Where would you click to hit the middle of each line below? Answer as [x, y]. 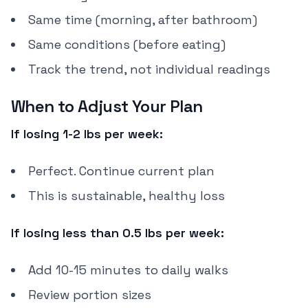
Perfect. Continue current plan [121, 171]
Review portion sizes [90, 295]
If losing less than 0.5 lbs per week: [118, 233]
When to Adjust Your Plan [107, 106]
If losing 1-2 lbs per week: [87, 134]
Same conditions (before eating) [127, 44]
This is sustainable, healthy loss [126, 196]
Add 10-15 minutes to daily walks [128, 270]
